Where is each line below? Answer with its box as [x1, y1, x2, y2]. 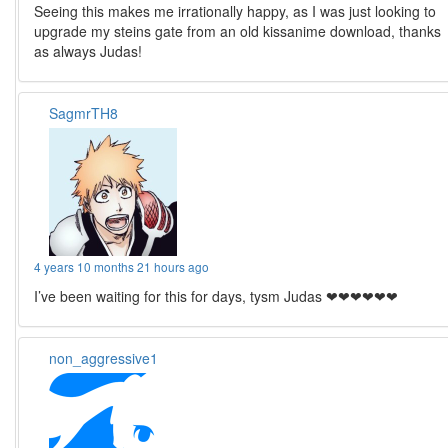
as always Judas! [34, 41, 143, 62]
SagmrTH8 [49, 103, 119, 124]
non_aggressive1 [49, 348, 159, 369]
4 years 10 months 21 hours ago [34, 258, 210, 276]
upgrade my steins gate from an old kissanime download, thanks [34, 21, 442, 42]
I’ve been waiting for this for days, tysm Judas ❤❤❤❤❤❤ [34, 286, 399, 307]
